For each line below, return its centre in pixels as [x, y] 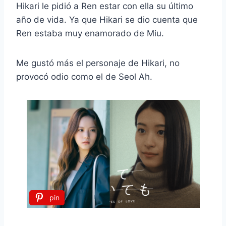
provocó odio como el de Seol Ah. [84, 76]
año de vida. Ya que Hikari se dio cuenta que [107, 19]
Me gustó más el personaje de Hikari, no [98, 63]
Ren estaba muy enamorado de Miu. [90, 33]
